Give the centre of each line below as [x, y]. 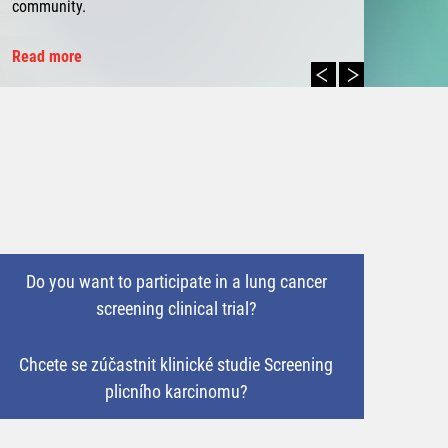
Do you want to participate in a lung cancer [176, 282]
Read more [46, 56]
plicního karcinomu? [176, 392]
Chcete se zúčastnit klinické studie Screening [176, 365]
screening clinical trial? [176, 309]
